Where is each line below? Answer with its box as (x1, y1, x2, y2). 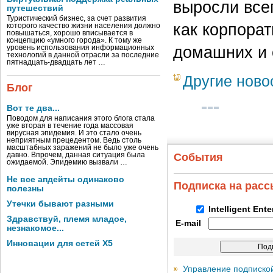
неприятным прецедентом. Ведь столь (7, 136, 141, 144)
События (174, 151, 223, 163)
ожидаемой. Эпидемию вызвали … (7, 158, 127, 166)
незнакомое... (7, 224, 64, 233)
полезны (7, 184, 44, 193)
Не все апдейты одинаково (7, 175, 124, 184)
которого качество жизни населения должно (7, 22, 160, 29)
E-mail (175, 219, 201, 228)
